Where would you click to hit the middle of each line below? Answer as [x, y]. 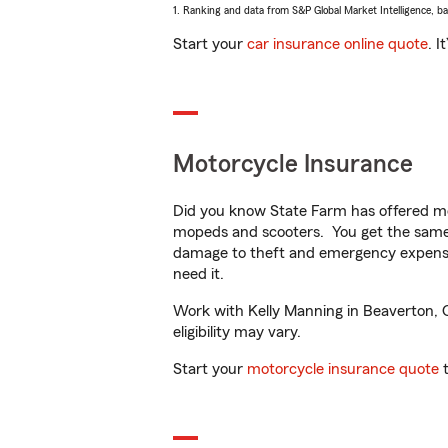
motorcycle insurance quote [343, 369]
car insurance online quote [337, 44]
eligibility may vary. [237, 332]
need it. [200, 274]
